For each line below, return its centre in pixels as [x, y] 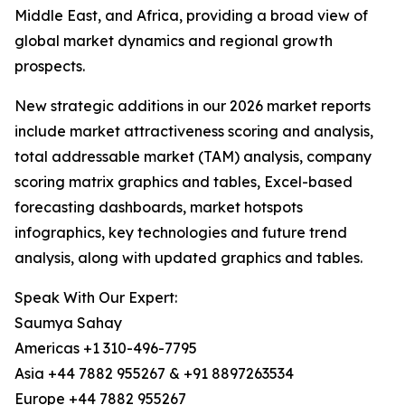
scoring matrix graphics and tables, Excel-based [184, 182]
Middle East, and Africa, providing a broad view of [191, 16]
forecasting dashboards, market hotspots [159, 207]
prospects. [50, 66]
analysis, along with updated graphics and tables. [188, 258]
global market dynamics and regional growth [174, 41]
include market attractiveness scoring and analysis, [194, 132]
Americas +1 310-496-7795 [106, 348]
